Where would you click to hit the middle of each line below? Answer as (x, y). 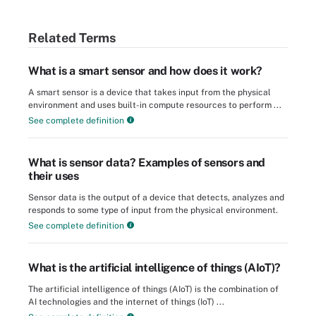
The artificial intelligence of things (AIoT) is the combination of (153, 290)
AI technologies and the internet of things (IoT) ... (126, 302)
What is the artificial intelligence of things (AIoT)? (155, 268)
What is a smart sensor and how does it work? (145, 71)
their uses (54, 176)
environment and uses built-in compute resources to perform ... (155, 105)
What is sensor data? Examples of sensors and (147, 163)
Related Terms (72, 37)
